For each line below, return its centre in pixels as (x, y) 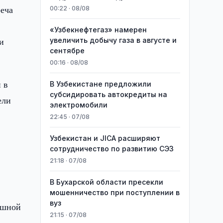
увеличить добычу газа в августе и (113, 40)
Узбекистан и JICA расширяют (105, 138)
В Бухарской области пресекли (106, 182)
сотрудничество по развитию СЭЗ (111, 149)
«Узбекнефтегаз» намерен (98, 30)
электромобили (78, 105)
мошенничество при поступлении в (114, 192)
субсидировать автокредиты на (108, 94)
